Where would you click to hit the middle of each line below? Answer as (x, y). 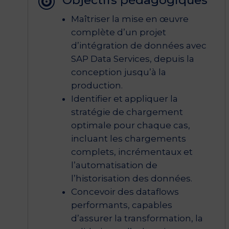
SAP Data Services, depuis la (132, 59)
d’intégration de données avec (139, 45)
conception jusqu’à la (118, 72)
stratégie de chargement (127, 112)
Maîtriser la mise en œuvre (130, 19)
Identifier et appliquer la (124, 98)
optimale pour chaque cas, (130, 125)
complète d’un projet (118, 32)
